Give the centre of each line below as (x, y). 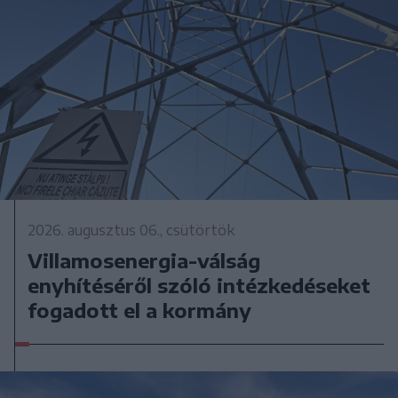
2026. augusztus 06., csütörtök (131, 230)
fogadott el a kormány (140, 310)
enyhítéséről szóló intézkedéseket (199, 285)
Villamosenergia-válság (144, 260)
